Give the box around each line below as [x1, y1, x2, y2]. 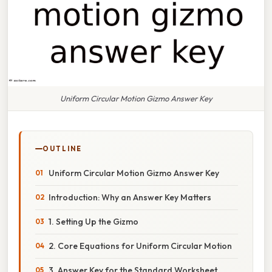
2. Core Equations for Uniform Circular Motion [49, 240, 232, 251]
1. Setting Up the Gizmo [49, 216, 138, 227]
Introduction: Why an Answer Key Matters [49, 191, 211, 203]
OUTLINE [42, 144, 82, 153]
